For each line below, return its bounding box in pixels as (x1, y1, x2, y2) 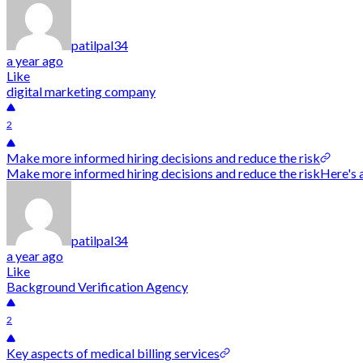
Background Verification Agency (6, 279, 188, 294)
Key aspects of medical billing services (6, 345, 220, 361)
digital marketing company (6, 83, 156, 99)
